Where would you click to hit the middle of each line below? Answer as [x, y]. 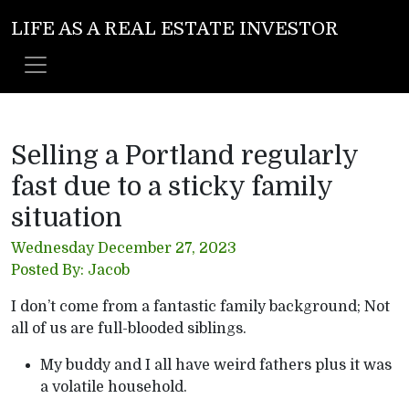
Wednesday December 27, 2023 [124, 248]
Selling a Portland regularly [184, 156]
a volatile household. [114, 387]
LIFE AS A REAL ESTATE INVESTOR [175, 29]
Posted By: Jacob [70, 270]
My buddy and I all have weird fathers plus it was [216, 365]
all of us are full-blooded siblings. [129, 329]
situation [67, 218]
